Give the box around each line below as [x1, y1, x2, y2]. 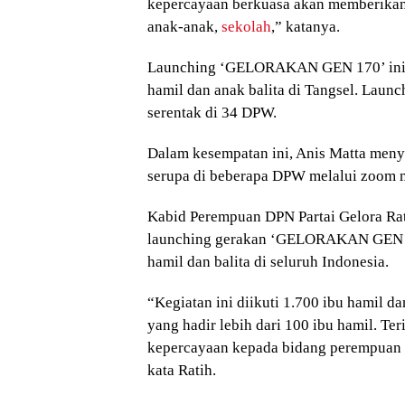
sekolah [221, 18, 271, 36]
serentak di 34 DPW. [147, 104, 277, 122]
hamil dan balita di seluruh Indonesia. [147, 253, 389, 271]
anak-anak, [147, 18, 221, 36]
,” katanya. [271, 18, 340, 36]
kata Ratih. [147, 362, 216, 380]
